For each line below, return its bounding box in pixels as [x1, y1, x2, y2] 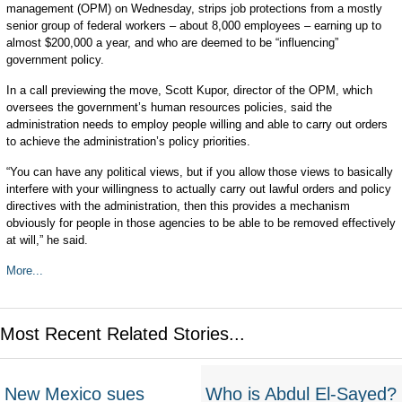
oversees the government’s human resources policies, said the [5, 100, 332, 114]
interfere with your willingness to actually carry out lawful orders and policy [5, 182, 391, 196]
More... [5, 264, 43, 277]
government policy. [5, 53, 104, 66]
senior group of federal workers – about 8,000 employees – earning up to [5, 19, 381, 32]
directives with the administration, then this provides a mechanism [5, 199, 350, 213]
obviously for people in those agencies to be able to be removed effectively [5, 216, 396, 230]
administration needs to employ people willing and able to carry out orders [5, 118, 388, 131]
